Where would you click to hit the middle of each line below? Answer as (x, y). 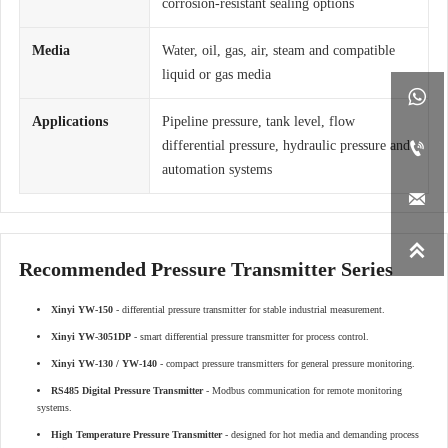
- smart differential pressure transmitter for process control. (250, 337)
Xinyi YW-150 (82, 310)
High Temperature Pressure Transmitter (136, 435)
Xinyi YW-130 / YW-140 (104, 364)
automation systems (217, 170)
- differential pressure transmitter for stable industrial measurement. (249, 310)
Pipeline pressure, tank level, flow (258, 122)
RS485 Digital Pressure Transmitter (127, 391)
